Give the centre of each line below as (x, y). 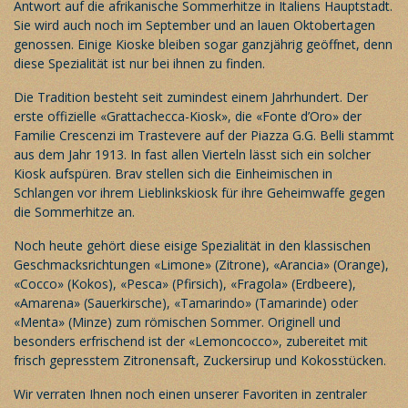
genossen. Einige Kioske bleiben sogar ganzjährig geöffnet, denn (203, 44)
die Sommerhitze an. (74, 211)
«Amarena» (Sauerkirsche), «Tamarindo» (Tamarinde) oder (186, 302)
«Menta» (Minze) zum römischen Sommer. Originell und (177, 321)
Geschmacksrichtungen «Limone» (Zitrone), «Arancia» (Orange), (201, 264)
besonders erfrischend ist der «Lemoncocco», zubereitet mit (191, 341)
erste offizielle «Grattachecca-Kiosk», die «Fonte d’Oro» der (188, 116)
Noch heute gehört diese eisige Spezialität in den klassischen (192, 245)
